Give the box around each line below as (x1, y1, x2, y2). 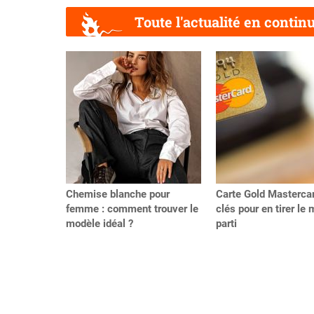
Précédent (66, 60, 111, 72)
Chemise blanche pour (66, 187, 170, 200)
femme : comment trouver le (66, 202, 198, 215)
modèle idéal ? (66, 217, 133, 230)
